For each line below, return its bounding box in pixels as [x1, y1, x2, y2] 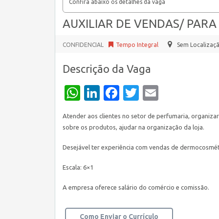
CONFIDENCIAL [63, 42, 104, 48]
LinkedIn [100, 84, 160, 102]
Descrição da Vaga [63, 63, 151, 75]
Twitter [139, 84, 191, 102]
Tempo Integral [116, 42, 158, 48]
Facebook [119, 84, 189, 102]
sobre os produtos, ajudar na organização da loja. [63, 124, 204, 131]
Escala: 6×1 [63, 164, 93, 171]
